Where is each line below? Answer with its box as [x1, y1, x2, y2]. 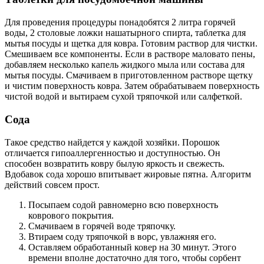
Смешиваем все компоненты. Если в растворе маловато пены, [5, 49, 255, 60]
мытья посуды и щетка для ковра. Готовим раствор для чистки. [5, 38, 258, 49]
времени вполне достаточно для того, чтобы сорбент [28, 252, 241, 263]
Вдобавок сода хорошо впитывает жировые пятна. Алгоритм [5, 169, 251, 179]
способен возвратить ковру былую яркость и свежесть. [5, 158, 225, 169]
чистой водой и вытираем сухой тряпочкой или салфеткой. [5, 91, 242, 102]
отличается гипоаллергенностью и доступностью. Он [5, 147, 220, 158]
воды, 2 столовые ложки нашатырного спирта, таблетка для [5, 28, 246, 38]
